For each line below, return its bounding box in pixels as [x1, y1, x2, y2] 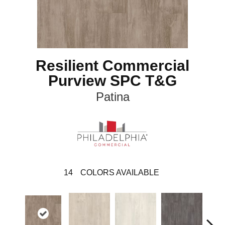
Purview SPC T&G [48, 72, 177, 89]
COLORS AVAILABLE [80, 168, 159, 177]
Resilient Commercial [36, 57, 189, 74]
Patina [95, 90, 130, 103]
